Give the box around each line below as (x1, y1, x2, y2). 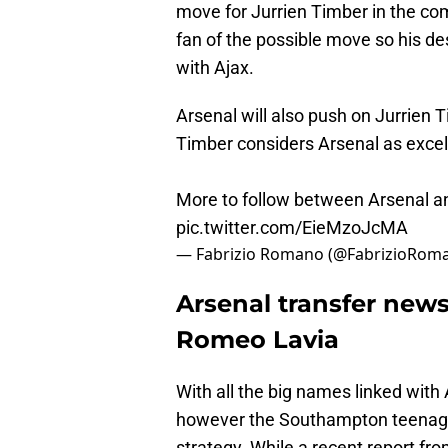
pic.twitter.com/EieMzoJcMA (176, 217, 408, 239)
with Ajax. (176, 57, 254, 79)
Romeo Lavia (176, 325, 339, 355)
